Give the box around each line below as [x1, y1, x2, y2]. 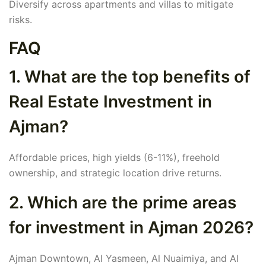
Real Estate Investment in [9, 91, 212, 112]
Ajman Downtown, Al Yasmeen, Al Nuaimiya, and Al [9, 252, 239, 265]
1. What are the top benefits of [9, 66, 251, 87]
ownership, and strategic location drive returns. [9, 167, 221, 179]
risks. [9, 14, 32, 26]
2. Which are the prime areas [9, 192, 236, 213]
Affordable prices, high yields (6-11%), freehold [9, 151, 220, 164]
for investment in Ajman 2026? [9, 217, 254, 238]
